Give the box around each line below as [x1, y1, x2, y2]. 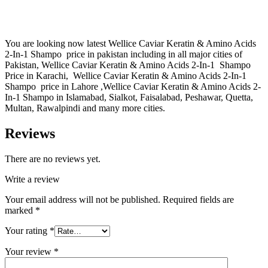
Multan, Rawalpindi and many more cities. [5, 103, 165, 114]
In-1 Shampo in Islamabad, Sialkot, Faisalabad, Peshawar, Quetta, [5, 92, 253, 103]
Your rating [5, 225, 50, 236]
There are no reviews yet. [5, 153, 100, 164]
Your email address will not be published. [5, 194, 160, 205]
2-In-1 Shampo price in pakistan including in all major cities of [5, 49, 242, 60]
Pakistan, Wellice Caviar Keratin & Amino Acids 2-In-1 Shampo [5, 60, 251, 71]
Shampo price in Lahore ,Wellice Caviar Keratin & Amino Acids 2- [5, 81, 261, 92]
